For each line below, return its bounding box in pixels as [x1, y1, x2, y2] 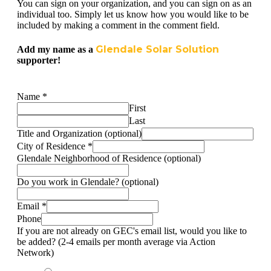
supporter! [17, 55, 60, 66]
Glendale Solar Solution [96, 44, 219, 56]
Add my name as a [17, 44, 96, 55]
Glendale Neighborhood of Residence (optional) [17, 152, 201, 163]
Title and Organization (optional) [17, 128, 142, 139]
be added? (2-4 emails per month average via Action [17, 236, 215, 247]
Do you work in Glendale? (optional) [17, 176, 158, 187]
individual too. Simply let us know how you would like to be [17, 9, 249, 20]
